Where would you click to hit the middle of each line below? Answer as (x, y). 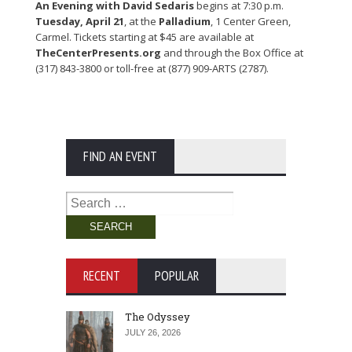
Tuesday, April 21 (80, 22)
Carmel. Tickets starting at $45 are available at (145, 37)
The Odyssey (158, 317)
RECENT (102, 276)
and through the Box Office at (232, 53)
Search (83, 199)
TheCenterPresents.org (98, 53)
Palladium (185, 22)
